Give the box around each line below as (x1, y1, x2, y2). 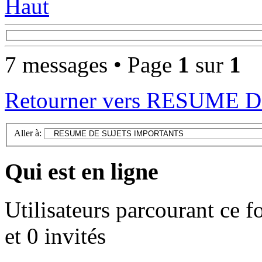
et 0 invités (5, 223, 106, 249)
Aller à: (14, 128, 42, 139)
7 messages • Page (5, 52, 178, 78)
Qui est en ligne (5, 158, 158, 185)
